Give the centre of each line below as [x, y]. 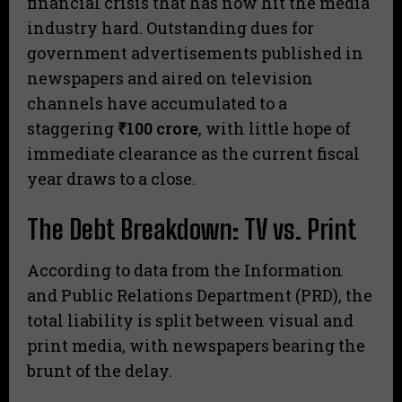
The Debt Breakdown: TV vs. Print [192, 228]
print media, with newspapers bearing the [196, 345]
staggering [72, 128]
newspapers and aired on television [170, 78]
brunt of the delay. [100, 370]
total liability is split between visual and [190, 320]
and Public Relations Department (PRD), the [200, 295]
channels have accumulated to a [157, 103]
